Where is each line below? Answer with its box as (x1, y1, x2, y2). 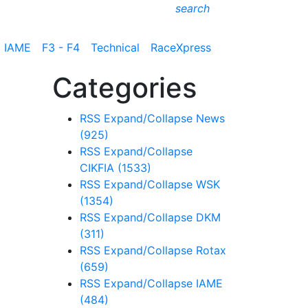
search (175, 1, 210, 15)
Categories (52, 71, 197, 104)
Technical (91, 40, 140, 54)
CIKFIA (80, 161, 118, 175)
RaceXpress (151, 40, 211, 54)
